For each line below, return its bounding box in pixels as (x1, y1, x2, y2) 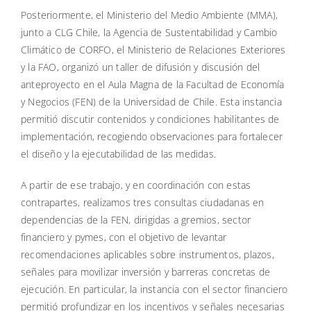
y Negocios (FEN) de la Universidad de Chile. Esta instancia (20, 95, 282, 109)
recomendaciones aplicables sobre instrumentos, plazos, (20, 248, 274, 262)
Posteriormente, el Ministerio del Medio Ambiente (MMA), (20, 8, 278, 22)
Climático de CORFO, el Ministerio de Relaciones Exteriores (20, 43, 286, 57)
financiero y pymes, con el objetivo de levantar (20, 230, 227, 244)
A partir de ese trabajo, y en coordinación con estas (20, 178, 251, 192)
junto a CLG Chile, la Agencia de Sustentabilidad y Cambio (20, 26, 278, 40)
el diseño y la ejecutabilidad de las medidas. (20, 147, 216, 161)
